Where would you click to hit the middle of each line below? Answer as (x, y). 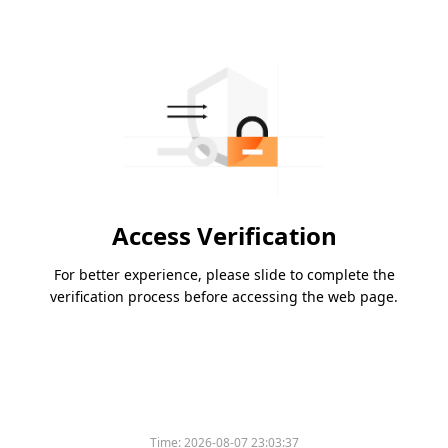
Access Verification (224, 236)
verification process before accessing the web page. (224, 297)
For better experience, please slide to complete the (224, 275)
